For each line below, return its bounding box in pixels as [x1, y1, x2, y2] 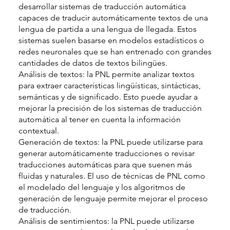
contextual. [18, 125, 59, 136]
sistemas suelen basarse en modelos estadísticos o [18, 35, 204, 45]
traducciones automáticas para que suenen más [18, 159, 192, 169]
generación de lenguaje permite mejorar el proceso [18, 193, 208, 203]
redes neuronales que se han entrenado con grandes [18, 46, 212, 56]
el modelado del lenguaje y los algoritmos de [18, 182, 185, 192]
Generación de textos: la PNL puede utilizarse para [18, 137, 203, 147]
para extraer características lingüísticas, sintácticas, [18, 80, 201, 90]
